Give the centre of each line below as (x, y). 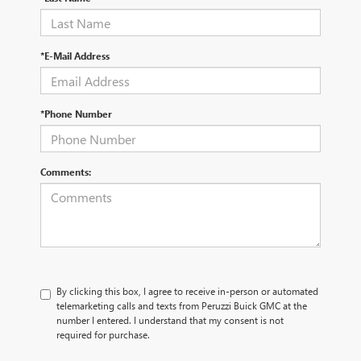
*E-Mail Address (75, 56)
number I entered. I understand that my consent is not (170, 320)
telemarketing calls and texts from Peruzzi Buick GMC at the (182, 306)
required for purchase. (103, 335)
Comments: (66, 172)
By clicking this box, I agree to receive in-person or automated (187, 291)
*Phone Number (76, 114)
